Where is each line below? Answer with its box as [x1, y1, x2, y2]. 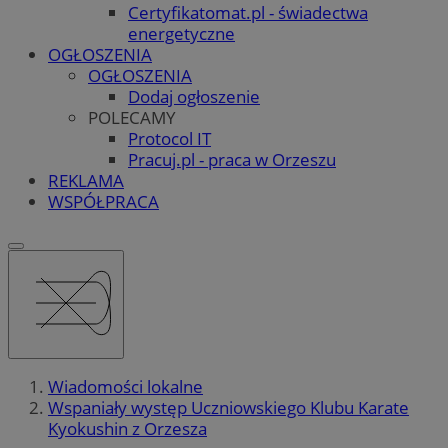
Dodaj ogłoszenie [128, 84, 260, 108]
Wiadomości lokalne [48, 375, 203, 399]
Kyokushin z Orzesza [48, 417, 207, 441]
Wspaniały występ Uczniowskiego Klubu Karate [48, 396, 409, 420]
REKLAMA [48, 168, 124, 192]
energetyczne [128, 21, 235, 45]
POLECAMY [88, 105, 176, 129]
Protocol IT [128, 126, 211, 150]
